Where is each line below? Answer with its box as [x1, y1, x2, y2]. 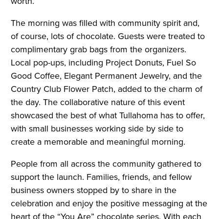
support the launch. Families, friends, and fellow [11, 171, 192, 183]
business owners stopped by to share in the [11, 184, 177, 197]
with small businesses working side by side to [11, 122, 184, 135]
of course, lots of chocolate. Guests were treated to [11, 30, 205, 43]
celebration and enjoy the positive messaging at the [11, 197, 208, 210]
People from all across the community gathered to [11, 157, 202, 170]
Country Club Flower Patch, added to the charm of [11, 83, 203, 95]
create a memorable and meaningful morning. [11, 135, 186, 148]
